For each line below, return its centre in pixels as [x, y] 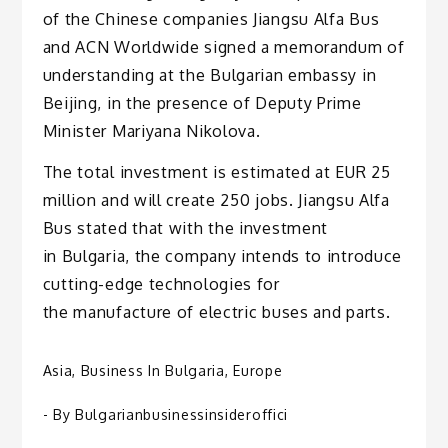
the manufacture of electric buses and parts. [219, 312]
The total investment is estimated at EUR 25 [216, 172]
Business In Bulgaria [152, 371]
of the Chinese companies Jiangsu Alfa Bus [211, 19]
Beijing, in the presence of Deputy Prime [202, 103]
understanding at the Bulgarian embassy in [209, 75]
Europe [258, 371]
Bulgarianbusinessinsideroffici [182, 415]
